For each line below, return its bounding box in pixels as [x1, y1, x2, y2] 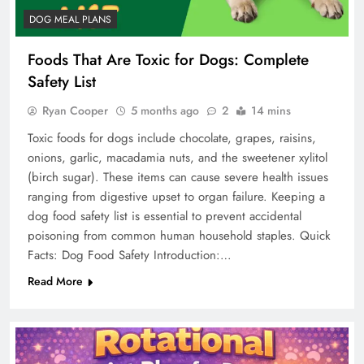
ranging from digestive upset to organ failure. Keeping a [28, 187, 325, 206]
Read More [28, 272, 83, 289]
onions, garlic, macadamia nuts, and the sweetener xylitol [28, 148, 327, 167]
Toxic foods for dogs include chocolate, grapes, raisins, [28, 128, 316, 147]
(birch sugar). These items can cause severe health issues [28, 167, 328, 186]
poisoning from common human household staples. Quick [28, 226, 331, 245]
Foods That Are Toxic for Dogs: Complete [28, 48, 309, 71]
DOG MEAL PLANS [29, 11, 111, 27]
